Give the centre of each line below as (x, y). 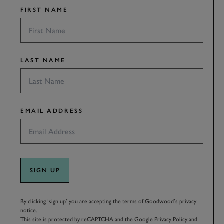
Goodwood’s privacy (171, 202)
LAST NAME (43, 61)
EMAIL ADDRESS (52, 111)
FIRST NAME (44, 10)
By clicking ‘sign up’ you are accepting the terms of (83, 202)
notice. (29, 211)
